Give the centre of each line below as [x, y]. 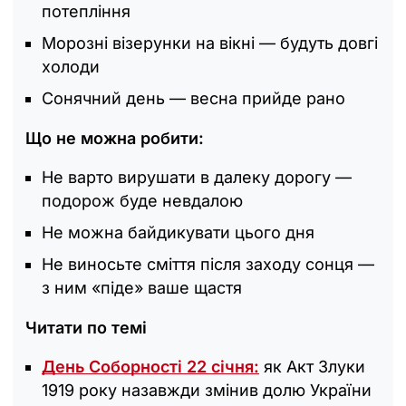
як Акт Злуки [312, 366]
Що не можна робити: [115, 138]
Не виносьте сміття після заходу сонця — [208, 264]
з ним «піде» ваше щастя [142, 287]
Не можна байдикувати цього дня [178, 232]
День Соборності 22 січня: [150, 366]
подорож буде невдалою [142, 200]
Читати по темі [86, 327]
